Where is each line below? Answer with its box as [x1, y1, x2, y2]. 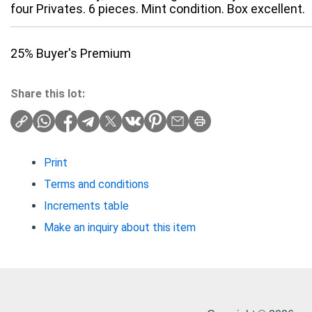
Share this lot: [10, 87, 85, 101]
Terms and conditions [44, 178, 149, 192]
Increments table [44, 199, 129, 213]
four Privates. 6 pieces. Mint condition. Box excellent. [10, 1, 305, 17]
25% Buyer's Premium [10, 46, 131, 61]
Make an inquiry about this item [44, 221, 196, 235]
